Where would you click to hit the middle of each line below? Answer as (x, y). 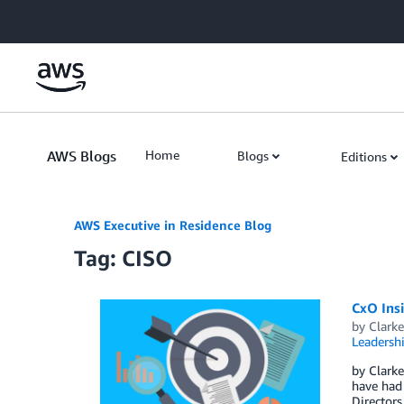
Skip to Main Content (68, 18)
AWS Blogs (82, 156)
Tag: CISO (123, 258)
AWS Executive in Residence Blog (173, 225)
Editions (364, 156)
